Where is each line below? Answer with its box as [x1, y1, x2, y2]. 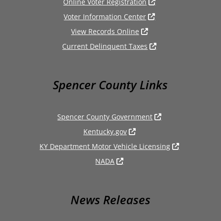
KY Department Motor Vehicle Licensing [39, 141, 171, 151]
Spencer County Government [57, 111, 153, 121]
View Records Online [71, 26, 139, 36]
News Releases [70, 191, 150, 208]
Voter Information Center [64, 11, 147, 21]
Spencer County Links [53, 76, 168, 93]
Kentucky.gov [83, 126, 127, 136]
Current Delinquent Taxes [62, 41, 148, 51]
